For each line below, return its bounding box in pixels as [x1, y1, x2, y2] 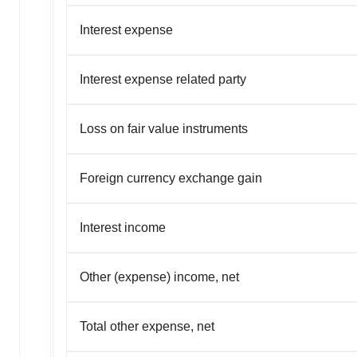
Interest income [80, 220, 166, 234]
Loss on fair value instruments [80, 121, 248, 135]
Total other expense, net [80, 319, 214, 333]
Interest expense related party [80, 72, 246, 86]
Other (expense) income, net [80, 269, 239, 284]
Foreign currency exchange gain [80, 171, 262, 185]
